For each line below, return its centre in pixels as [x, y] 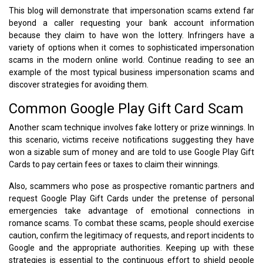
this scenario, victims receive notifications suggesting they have [131, 139]
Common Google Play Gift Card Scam [126, 108]
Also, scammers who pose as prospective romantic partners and [131, 186]
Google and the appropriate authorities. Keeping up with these [131, 247]
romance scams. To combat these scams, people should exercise [131, 223]
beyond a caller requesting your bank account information [131, 23]
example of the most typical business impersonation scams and [131, 72]
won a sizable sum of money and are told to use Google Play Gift [131, 152]
